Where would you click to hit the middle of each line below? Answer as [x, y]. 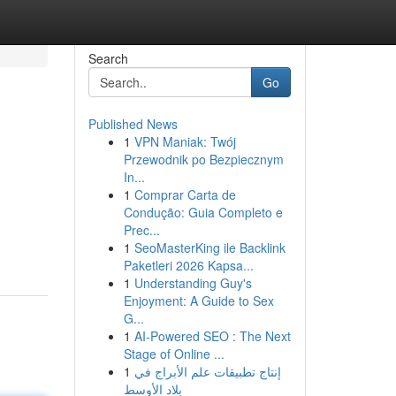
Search [108, 58]
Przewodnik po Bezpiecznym [203, 159]
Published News [133, 124]
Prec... [141, 230]
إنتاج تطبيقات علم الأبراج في [207, 371]
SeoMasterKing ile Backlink [209, 247]
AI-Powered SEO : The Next [212, 336]
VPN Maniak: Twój [185, 141]
